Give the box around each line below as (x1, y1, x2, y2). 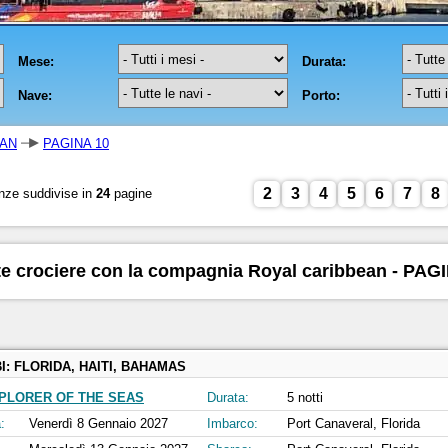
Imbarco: (207, 416, 258, 432)
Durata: (207, 390, 249, 406)
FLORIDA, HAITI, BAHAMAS (14, 359, 186, 375)
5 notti (287, 390, 323, 406)
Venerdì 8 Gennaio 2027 (29, 416, 168, 432)
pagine (110, 186, 152, 201)
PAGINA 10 (43, 136, 109, 151)
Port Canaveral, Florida (287, 416, 420, 432)
